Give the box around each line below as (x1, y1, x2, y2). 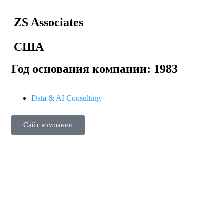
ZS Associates (14, 15, 83, 29)
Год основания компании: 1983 (11, 62, 178, 75)
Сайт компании (23, 120, 73, 129)
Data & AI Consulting (31, 93, 101, 102)
